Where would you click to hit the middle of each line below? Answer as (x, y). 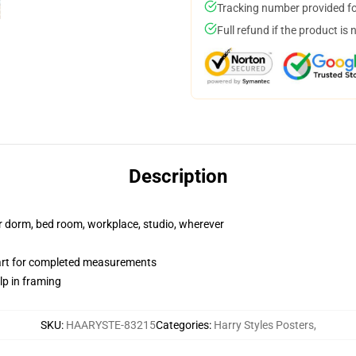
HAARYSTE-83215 (110, 325)
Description (178, 176)
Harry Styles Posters (263, 325)
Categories (182, 325)
